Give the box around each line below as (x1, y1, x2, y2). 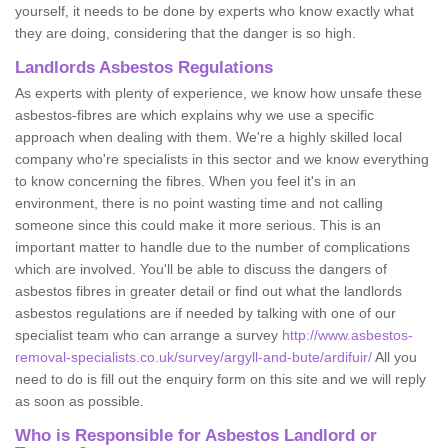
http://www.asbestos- (282, 326, 413, 343)
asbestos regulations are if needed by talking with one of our (15, 304, 396, 321)
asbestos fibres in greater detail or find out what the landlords (15, 282, 402, 299)
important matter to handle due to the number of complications (15, 238, 410, 255)
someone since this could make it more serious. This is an (15, 216, 381, 233)
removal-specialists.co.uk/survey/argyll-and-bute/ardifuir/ (15, 348, 372, 365)
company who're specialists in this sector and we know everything (15, 150, 429, 167)
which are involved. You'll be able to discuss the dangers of (15, 260, 387, 277)
